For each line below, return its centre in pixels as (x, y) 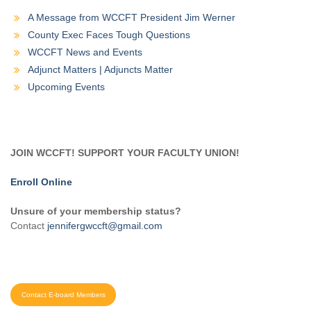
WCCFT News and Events (85, 52)
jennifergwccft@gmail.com (105, 226)
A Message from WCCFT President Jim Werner (132, 18)
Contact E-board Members (63, 295)
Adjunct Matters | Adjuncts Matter (100, 70)
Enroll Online (41, 182)
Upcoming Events (66, 87)
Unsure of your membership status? (96, 211)
